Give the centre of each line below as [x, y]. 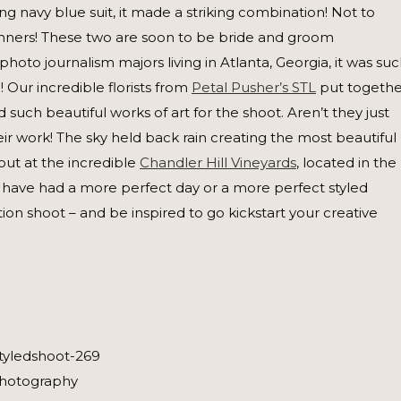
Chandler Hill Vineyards [218, 162]
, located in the [346, 162]
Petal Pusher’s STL [254, 87]
